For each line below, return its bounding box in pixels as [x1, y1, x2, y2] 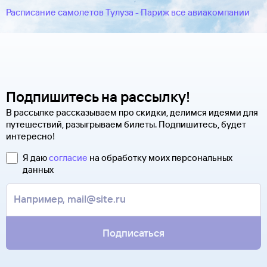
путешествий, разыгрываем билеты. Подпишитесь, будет [6, 119, 246, 130]
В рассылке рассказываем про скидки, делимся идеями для [6, 107, 258, 118]
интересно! [6, 131, 55, 142]
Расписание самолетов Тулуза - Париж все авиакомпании [6, 7, 250, 18]
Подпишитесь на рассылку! [6, 88, 190, 105]
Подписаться [103, 226, 164, 239]
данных [23, 164, 54, 175]
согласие [49, 152, 88, 163]
